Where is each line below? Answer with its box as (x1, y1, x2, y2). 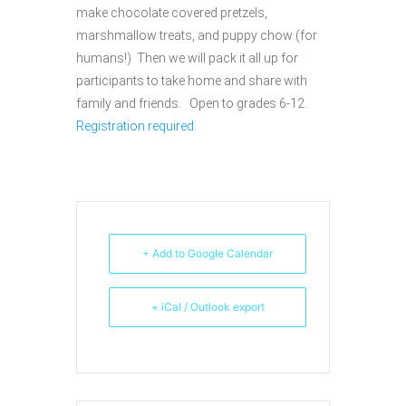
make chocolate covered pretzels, (76, 5, 267, 21)
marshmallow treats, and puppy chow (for (76, 28, 317, 43)
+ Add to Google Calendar (142, 246, 273, 261)
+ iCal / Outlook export (150, 300, 265, 314)
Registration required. (76, 119, 199, 134)
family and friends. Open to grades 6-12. (76, 96, 307, 111)
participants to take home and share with (76, 73, 307, 89)
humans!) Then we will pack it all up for (76, 51, 298, 66)
